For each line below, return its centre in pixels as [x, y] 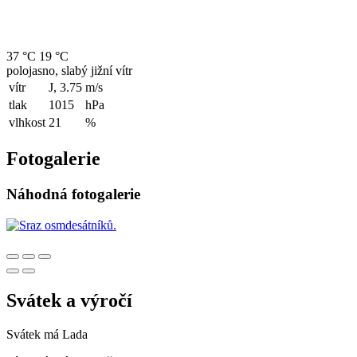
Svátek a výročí [69, 300]
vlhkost [27, 123]
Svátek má [34, 334]
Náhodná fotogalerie [73, 194]
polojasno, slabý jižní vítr [69, 71]
